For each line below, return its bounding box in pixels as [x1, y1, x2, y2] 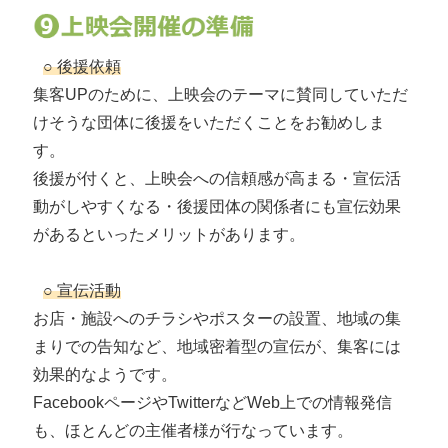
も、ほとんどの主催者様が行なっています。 [33, 422, 353, 440]
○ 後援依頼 [43, 58, 121, 76]
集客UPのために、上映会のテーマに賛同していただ [33, 86, 408, 104]
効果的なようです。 [33, 366, 177, 384]
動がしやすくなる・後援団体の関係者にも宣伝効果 [33, 198, 401, 216]
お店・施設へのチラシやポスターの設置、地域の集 [33, 310, 401, 328]
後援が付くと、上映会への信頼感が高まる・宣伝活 [33, 170, 401, 188]
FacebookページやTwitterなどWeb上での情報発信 [33, 394, 392, 412]
